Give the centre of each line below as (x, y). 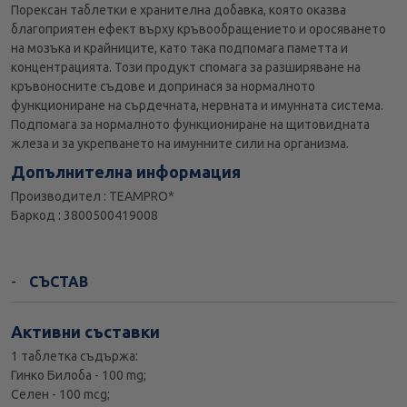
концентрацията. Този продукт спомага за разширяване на (186, 68)
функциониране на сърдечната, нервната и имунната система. (197, 106)
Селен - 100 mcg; (60, 395)
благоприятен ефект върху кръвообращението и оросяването (199, 30)
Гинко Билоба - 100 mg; (79, 376)
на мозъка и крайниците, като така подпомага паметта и (179, 49)
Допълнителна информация (126, 172)
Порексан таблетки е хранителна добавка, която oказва (179, 10)
